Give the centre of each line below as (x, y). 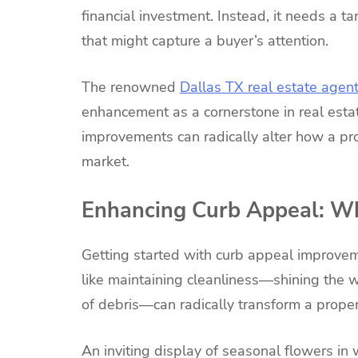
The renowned (131, 87)
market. (105, 161)
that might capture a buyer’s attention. (205, 40)
